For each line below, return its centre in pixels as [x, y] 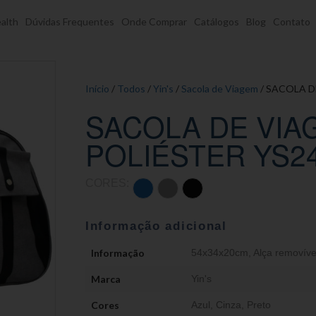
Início [97, 89]
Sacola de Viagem [220, 89]
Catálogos [217, 22]
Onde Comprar [154, 22]
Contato [292, 22]
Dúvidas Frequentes [70, 22]
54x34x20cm [220, 253]
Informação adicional [156, 226]
